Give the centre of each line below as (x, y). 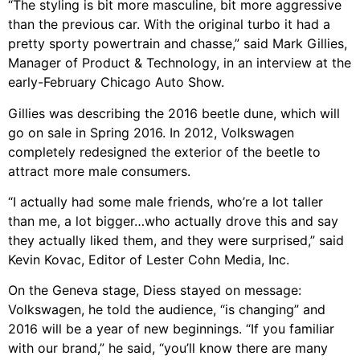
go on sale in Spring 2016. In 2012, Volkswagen (151, 132)
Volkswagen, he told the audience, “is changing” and (167, 310)
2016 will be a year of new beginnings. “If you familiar (171, 329)
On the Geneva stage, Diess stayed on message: (155, 290)
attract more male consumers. (99, 171)
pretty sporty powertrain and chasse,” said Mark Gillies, (178, 44)
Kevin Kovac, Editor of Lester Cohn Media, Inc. (149, 259)
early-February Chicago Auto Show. (116, 82)
